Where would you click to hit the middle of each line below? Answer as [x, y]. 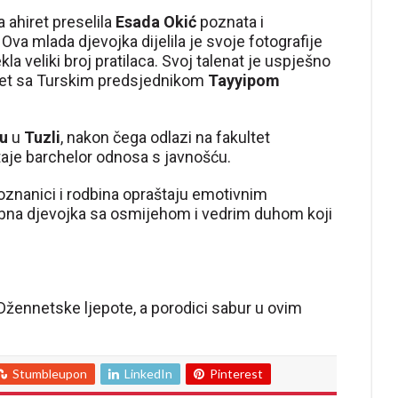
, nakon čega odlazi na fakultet [165, 137]
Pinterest [236, 374]
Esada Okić [156, 22]
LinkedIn [148, 374]
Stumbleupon [50, 374]
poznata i [230, 22]
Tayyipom [244, 80]
